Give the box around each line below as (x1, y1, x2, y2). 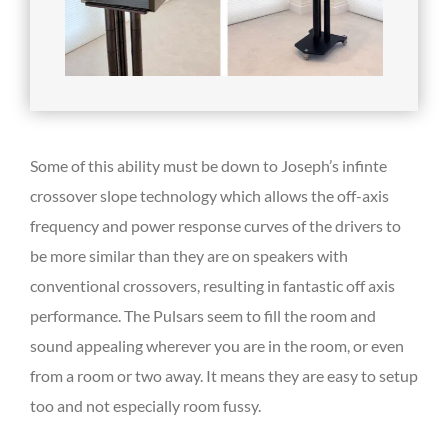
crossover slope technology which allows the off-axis (30, 186, 389, 206)
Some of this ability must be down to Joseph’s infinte (30, 156, 387, 176)
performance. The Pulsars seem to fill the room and (30, 306, 376, 326)
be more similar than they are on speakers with (30, 246, 348, 266)
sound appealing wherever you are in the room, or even (30, 336, 404, 356)
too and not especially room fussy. (30, 396, 261, 416)
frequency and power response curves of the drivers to (30, 216, 401, 236)
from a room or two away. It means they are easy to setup (30, 366, 418, 386)
